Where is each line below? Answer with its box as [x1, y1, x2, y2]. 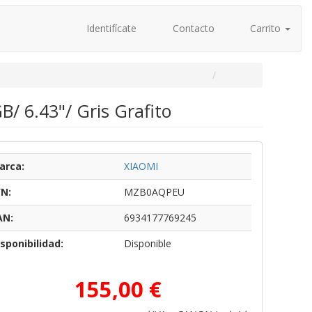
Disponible [123, 237, 171, 250]
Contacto [169, 22, 214, 35]
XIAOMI [123, 159, 158, 173]
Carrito [247, 22, 283, 35]
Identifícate [84, 22, 136, 35]
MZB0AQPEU [123, 185, 185, 198]
